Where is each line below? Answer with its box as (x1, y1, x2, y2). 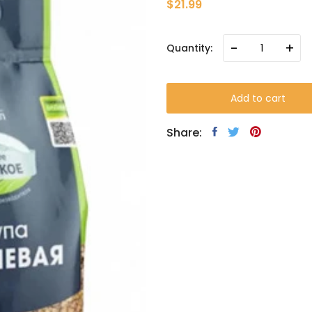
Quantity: (166, 40, 212, 55)
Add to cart (230, 91, 286, 105)
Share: (166, 125, 202, 141)
